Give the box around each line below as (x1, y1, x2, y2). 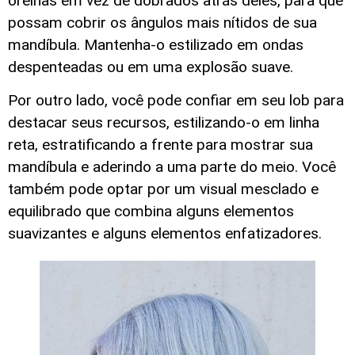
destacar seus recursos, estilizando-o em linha (8, 113, 319, 132)
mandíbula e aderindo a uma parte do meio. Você (8, 158, 336, 177)
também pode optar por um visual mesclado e (8, 180, 319, 199)
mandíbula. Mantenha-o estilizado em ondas (8, 35, 303, 54)
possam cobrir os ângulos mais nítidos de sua (8, 13, 317, 32)
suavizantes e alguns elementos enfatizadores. (8, 224, 322, 243)
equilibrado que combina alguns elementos (8, 202, 294, 221)
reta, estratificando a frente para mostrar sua (8, 136, 313, 155)
